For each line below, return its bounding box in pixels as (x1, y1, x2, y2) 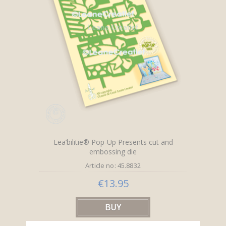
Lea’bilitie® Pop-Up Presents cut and (53, 137, 173, 147)
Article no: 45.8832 (85, 160, 141, 170)
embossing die (89, 146, 137, 156)
